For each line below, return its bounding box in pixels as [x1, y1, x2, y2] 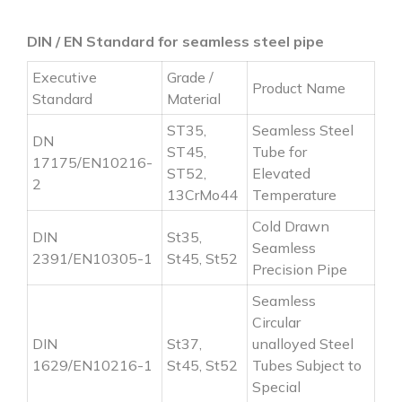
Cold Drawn [252, 216, 329, 235]
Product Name [252, 78, 345, 97]
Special [252, 377, 301, 396]
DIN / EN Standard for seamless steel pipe [27, 31, 324, 50]
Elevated [252, 163, 310, 182]
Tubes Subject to [252, 355, 362, 374]
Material [167, 89, 221, 108]
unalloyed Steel [252, 334, 354, 353]
